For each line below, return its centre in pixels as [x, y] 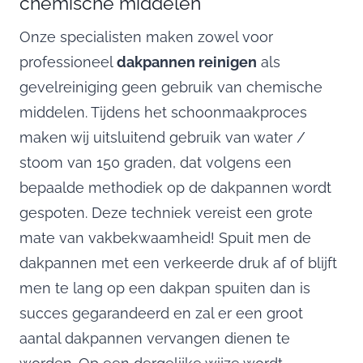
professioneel [68, 62]
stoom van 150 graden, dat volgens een [156, 162]
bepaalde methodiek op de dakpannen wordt [175, 187]
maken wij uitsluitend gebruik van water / [162, 137]
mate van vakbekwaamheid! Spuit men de [165, 237]
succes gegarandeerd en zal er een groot [161, 313]
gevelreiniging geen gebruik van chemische [171, 87]
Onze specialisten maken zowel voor [146, 36]
